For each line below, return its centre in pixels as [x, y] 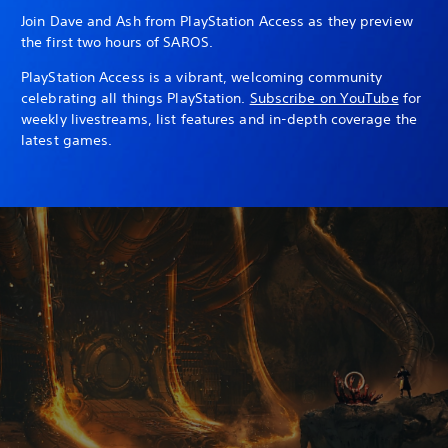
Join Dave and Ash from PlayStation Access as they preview [217, 21]
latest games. [67, 140]
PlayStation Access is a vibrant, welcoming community [202, 77]
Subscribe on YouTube [324, 98]
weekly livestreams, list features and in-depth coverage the [219, 119]
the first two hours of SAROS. [117, 42]
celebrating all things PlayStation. [135, 98]
